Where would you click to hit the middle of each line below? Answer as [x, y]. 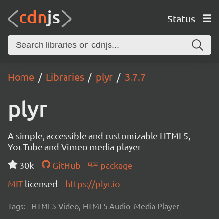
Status [181, 18]
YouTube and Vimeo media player [75, 146]
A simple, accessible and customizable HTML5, [99, 136]
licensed [41, 184]
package [115, 165]
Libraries [65, 77]
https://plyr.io [93, 184]
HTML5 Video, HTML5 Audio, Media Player [105, 206]
